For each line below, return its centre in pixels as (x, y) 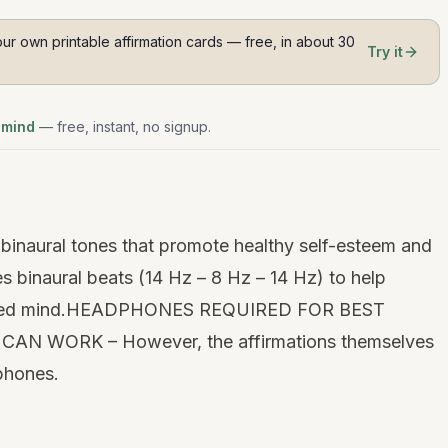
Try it (385, 52)
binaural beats (75, 278)
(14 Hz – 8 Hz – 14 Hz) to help (259, 278)
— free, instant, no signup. (125, 127)
